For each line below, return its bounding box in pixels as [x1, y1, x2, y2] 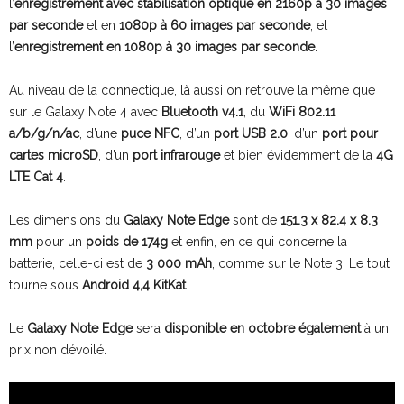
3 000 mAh [146, 255, 212, 271]
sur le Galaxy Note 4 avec [9, 104, 161, 119]
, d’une [79, 125, 121, 141]
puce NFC [121, 125, 179, 141]
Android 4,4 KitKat [82, 277, 186, 292]
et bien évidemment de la [224, 147, 376, 162]
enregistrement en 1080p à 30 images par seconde [14, 39, 315, 54]
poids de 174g [86, 234, 168, 249]
